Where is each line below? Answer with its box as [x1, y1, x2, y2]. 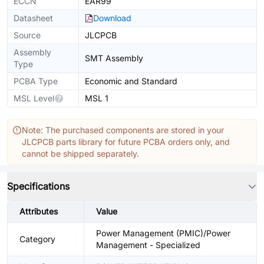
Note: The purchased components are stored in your [22, 125, 224, 135]
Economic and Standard [85, 76, 177, 86]
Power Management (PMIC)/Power [96, 228, 230, 238]
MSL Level [14, 93, 54, 103]
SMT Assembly [85, 53, 143, 63]
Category [19, 234, 55, 244]
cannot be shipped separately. [22, 148, 139, 159]
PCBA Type [14, 76, 58, 86]
